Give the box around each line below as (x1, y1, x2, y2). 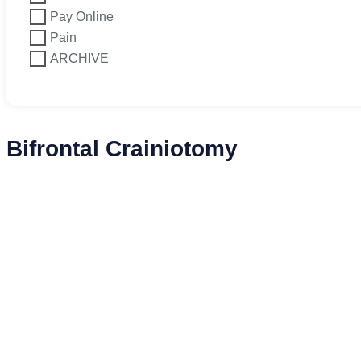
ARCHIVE (50, 52, 109, 65)
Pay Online (50, 10, 114, 23)
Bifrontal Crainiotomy (6, 136, 238, 162)
